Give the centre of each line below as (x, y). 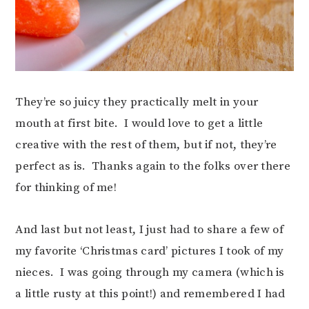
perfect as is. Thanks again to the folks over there (153, 166)
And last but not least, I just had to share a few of (149, 229)
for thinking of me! (66, 187)
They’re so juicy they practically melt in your (137, 102)
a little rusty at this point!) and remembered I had (150, 293)
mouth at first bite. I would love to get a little (139, 123)
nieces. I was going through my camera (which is (150, 272)
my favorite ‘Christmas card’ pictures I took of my (150, 251)
